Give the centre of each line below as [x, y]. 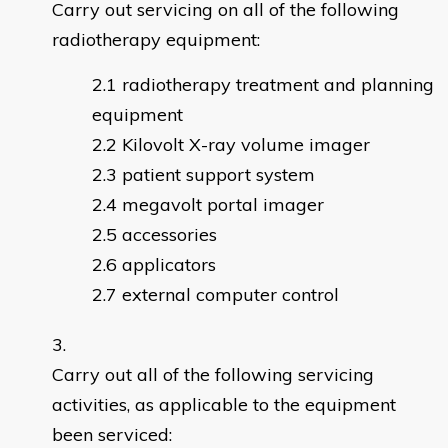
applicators [169, 265]
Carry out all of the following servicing [213, 375]
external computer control [230, 295]
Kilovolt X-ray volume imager [246, 145]
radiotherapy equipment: [156, 40]
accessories [169, 235]
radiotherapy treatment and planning [278, 85]
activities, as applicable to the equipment [224, 405]
